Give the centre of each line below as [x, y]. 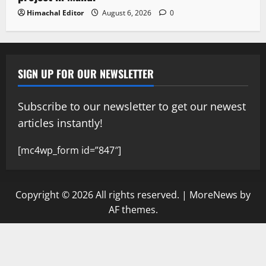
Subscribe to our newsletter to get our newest [132, 106]
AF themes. [133, 209]
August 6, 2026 [127, 12]
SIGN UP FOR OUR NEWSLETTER [86, 73]
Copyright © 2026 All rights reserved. [99, 194]
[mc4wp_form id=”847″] [69, 150]
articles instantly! [60, 123]
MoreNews [213, 194]
